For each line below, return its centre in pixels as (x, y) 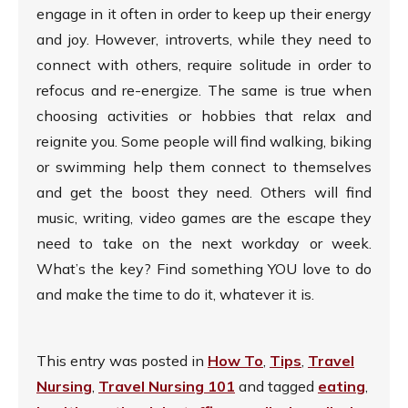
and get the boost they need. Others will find (204, 193)
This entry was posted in (122, 361)
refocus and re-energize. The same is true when (204, 91)
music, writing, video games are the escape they (204, 218)
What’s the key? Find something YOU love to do (204, 269)
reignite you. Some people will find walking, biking (204, 142)
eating (342, 387)
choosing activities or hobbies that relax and (204, 116)
